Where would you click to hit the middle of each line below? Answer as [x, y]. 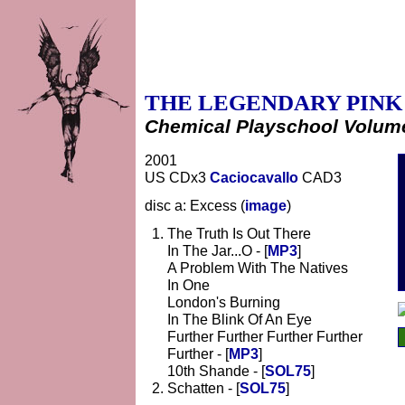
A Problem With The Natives [258, 268]
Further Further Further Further [265, 336]
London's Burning [224, 302]
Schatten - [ [203, 388]
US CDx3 [177, 177]
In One [188, 285]
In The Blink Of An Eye [240, 319]
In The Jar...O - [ [217, 250]
